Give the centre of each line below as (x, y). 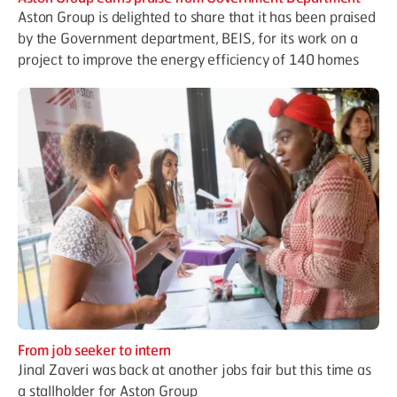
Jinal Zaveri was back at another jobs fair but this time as (195, 369)
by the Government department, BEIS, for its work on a (188, 38)
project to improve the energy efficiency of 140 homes (188, 59)
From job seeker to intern (94, 349)
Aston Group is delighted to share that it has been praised (197, 17)
